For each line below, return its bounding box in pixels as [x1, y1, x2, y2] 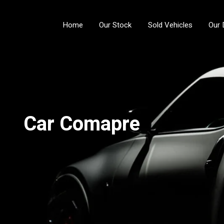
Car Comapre [23, 109, 140, 139]
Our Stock [99, 19, 132, 31]
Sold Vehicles [147, 19, 192, 31]
